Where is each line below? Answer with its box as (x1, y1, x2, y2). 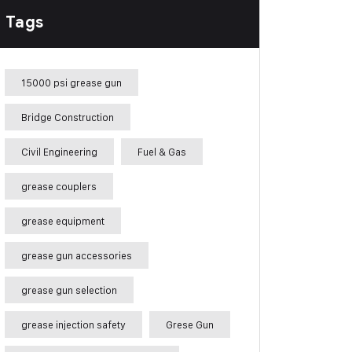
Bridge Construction (21, 111, 114, 123)
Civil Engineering (21, 145, 97, 158)
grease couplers (21, 180, 97, 192)
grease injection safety (21, 318, 126, 331)
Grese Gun (166, 318, 214, 331)
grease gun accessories (21, 249, 132, 262)
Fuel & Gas (137, 145, 186, 158)
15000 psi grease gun (21, 76, 122, 89)
